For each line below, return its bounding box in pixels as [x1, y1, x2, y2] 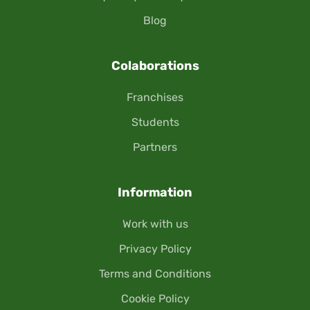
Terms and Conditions [99, 267, 211, 281]
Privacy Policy [118, 242, 192, 256]
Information [118, 185, 192, 201]
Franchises [127, 91, 183, 104]
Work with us [122, 217, 188, 231]
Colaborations [111, 58, 199, 74]
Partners [133, 140, 177, 154]
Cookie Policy [120, 292, 190, 306]
